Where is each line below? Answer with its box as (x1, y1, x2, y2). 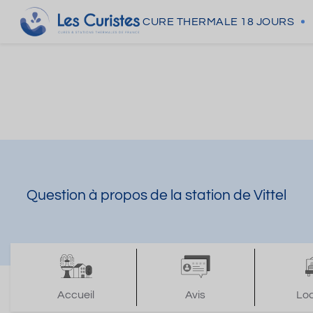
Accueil (57, 289, 95, 300)
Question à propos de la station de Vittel (27, 188, 286, 203)
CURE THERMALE (143, 16, 238, 27)
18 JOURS (240, 16, 294, 27)
